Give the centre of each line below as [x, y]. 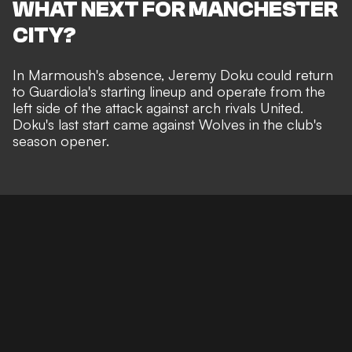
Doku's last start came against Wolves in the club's [167, 125]
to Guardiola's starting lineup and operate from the [169, 92]
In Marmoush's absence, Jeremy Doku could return [173, 75]
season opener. [61, 141]
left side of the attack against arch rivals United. [158, 108]
